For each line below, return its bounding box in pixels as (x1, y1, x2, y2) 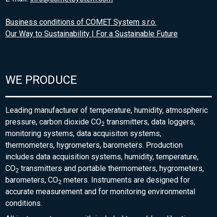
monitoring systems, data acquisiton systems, (5, 129, 162, 139)
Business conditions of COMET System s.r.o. (5, 17, 157, 27)
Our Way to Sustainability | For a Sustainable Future (5, 29, 178, 39)
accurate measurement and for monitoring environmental (5, 187, 196, 197)
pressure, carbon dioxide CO (5, 117, 102, 127)
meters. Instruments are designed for (62, 175, 190, 185)
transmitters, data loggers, (105, 117, 196, 127)
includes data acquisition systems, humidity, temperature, (5, 152, 199, 162)
